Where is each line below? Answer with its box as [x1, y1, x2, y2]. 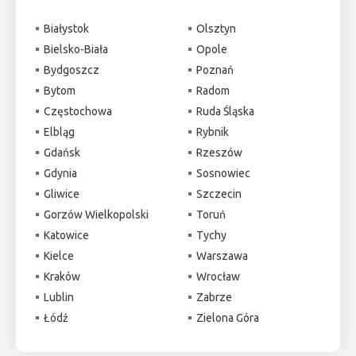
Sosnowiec [195, 166, 250, 180]
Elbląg [44, 125, 75, 138]
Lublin [44, 290, 74, 304]
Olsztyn [195, 21, 236, 35]
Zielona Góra [195, 311, 259, 324]
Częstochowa [44, 104, 112, 118]
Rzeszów [195, 145, 242, 159]
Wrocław [195, 269, 240, 283]
